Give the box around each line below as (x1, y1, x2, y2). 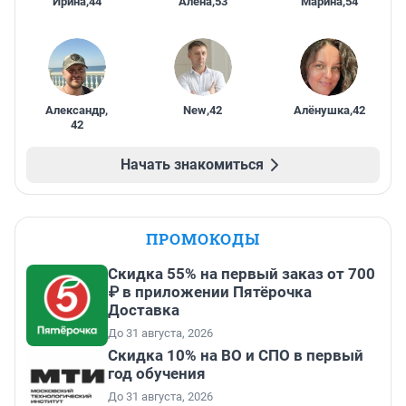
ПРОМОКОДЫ (146, 227, 260, 249)
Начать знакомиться (121, 155, 264, 173)
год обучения (108, 363, 206, 382)
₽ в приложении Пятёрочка (108, 282, 312, 301)
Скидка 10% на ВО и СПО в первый (108, 345, 363, 364)
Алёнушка (293, 102, 350, 117)
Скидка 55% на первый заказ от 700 (108, 264, 375, 283)
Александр (45, 102, 106, 117)
